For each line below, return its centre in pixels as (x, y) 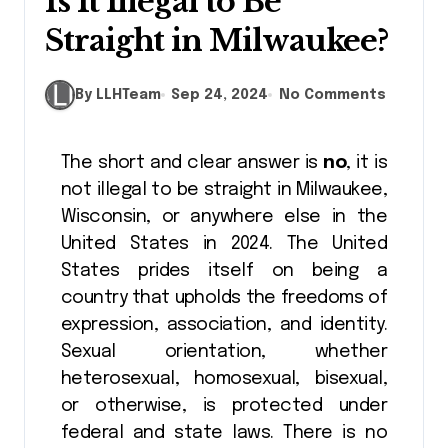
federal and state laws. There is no (224, 433)
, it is (366, 163)
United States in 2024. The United (224, 244)
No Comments (332, 94)
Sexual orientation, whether (224, 352)
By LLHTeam (118, 94)
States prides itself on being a (224, 271)
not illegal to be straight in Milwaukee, (224, 190)
